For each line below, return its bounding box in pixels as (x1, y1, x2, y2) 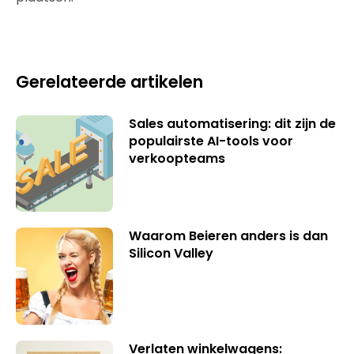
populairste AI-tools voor (128, 131, 293, 150)
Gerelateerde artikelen (16, 70, 203, 93)
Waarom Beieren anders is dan (128, 227, 328, 246)
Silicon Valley (128, 244, 213, 263)
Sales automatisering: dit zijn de (128, 114, 336, 133)
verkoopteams (128, 149, 225, 168)
